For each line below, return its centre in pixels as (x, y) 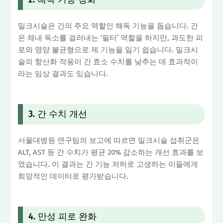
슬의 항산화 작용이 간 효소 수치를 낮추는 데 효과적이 (108, 61)
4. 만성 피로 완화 (62, 216)
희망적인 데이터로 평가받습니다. (73, 176)
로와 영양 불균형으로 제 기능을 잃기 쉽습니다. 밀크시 (108, 50)
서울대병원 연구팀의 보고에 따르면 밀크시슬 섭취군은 (109, 140)
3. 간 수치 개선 (57, 114)
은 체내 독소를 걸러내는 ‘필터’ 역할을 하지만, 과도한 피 (111, 38)
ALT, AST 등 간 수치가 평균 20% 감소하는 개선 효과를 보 (111, 152)
